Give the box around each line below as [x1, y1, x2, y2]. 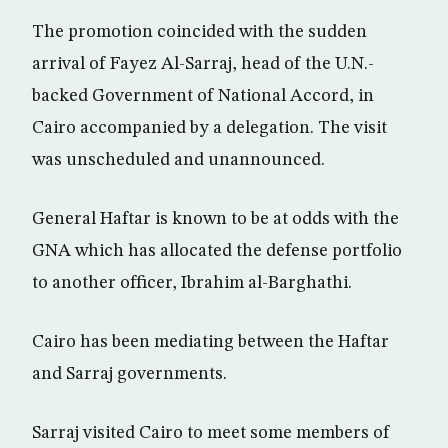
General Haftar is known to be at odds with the [32, 210, 399, 229]
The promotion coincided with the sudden [32, 23, 367, 42]
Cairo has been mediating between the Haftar [32, 333, 389, 352]
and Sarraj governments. [32, 365, 227, 384]
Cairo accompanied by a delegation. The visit [32, 119, 387, 138]
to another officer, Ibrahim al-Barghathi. [32, 274, 352, 293]
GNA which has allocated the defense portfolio [32, 242, 402, 261]
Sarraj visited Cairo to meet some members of [32, 424, 390, 443]
